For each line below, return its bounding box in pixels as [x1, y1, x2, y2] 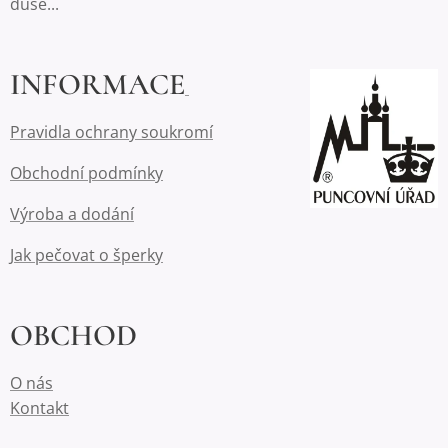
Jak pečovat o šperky [10, 244, 163, 266]
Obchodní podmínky [10, 162, 163, 184]
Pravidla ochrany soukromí [10, 121, 213, 143]
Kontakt [10, 397, 69, 419]
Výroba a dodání [10, 203, 134, 225]
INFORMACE [10, 66, 185, 103]
